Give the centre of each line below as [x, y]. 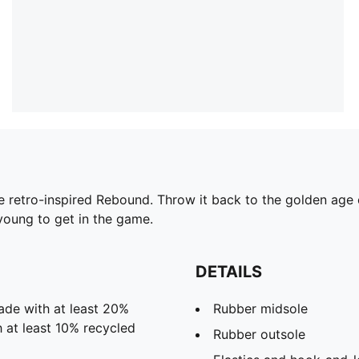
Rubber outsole [259, 334]
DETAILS [229, 271]
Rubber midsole [260, 308]
